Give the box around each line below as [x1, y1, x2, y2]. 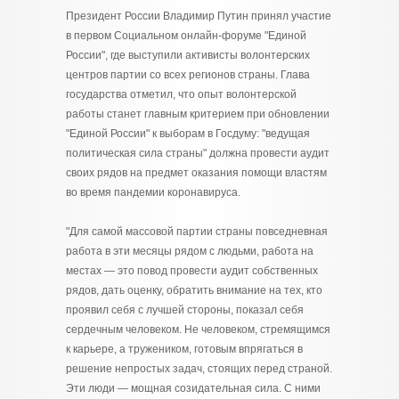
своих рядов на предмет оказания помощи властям [66, 167, 327, 179]
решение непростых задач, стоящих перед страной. [66, 362, 332, 375]
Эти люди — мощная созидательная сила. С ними [66, 382, 321, 395]
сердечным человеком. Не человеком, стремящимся [66, 323, 330, 336]
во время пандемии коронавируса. [66, 186, 240, 199]
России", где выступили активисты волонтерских [66, 49, 310, 61]
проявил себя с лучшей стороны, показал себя [66, 304, 304, 316]
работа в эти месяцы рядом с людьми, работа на [66, 245, 313, 257]
